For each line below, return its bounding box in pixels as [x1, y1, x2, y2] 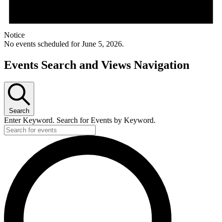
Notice [4, 31, 25, 40]
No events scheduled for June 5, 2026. [4, 40, 124, 49]
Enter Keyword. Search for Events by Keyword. [4, 115, 156, 124]
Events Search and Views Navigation [4, 58, 189, 72]
